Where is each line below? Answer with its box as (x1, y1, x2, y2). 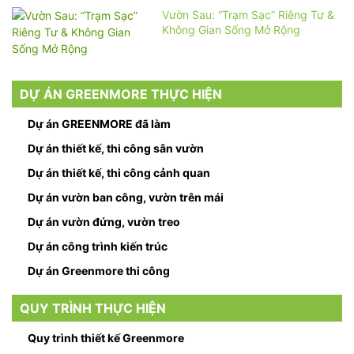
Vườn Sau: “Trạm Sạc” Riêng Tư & (161, 8, 334, 21)
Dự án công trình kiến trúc (28, 239, 168, 253)
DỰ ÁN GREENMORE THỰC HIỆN (20, 86, 222, 102)
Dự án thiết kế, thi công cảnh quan (28, 166, 210, 179)
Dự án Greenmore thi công (28, 264, 170, 277)
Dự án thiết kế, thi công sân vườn (28, 141, 204, 155)
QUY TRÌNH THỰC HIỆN (20, 300, 166, 316)
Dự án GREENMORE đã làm (28, 117, 171, 130)
